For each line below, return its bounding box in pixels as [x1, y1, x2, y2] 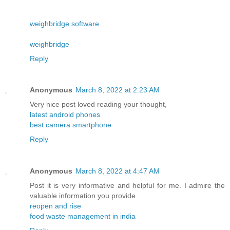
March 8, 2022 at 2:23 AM [75, 86, 160, 94]
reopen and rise [30, 202, 81, 210]
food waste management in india [30, 212, 136, 221]
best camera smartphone [30, 121, 111, 129]
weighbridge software [30, 19, 99, 28]
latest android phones [30, 110, 100, 119]
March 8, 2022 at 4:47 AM [75, 167, 160, 176]
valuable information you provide [30, 191, 136, 200]
